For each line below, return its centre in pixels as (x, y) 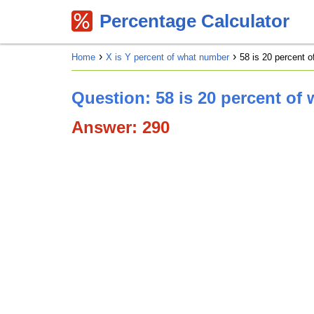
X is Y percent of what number (168, 57)
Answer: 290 (121, 127)
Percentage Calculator (194, 21)
